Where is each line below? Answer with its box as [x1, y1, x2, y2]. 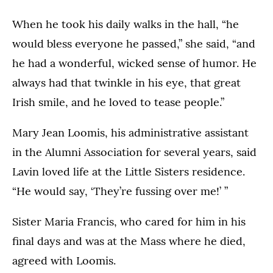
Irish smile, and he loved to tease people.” [12, 95, 224, 110]
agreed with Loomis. [12, 253, 116, 268]
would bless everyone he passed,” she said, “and [12, 37, 255, 51]
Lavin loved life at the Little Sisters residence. [12, 165, 245, 179]
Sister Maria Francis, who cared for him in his [12, 214, 246, 229]
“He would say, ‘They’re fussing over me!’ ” [12, 184, 228, 199]
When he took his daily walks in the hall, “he [12, 17, 239, 32]
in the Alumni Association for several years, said [12, 145, 257, 160]
